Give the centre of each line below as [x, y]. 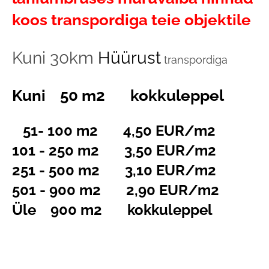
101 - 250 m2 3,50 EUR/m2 [114, 151]
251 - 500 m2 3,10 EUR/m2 [114, 171]
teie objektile [201, 20]
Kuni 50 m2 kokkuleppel [118, 96]
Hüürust [129, 58]
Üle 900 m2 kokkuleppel [112, 210]
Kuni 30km [55, 58]
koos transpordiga [80, 20]
